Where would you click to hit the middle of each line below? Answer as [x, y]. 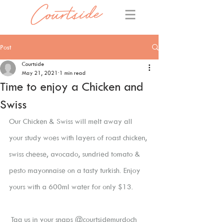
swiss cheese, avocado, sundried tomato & [76, 154]
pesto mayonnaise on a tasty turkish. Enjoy [76, 170]
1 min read [73, 73]
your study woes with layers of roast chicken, [79, 138]
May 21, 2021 [40, 73]
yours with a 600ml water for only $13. [72, 187]
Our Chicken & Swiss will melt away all [72, 121]
